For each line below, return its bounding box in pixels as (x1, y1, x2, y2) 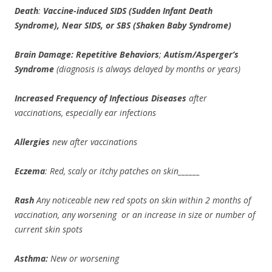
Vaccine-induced (43, 5, 107, 16)
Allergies (15, 136, 50, 148)
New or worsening (50, 253, 119, 264)
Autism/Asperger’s (164, 49, 239, 60)
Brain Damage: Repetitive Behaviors (15, 49, 159, 60)
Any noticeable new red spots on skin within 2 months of (34, 194, 251, 206)
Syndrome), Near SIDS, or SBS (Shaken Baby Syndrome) (15, 19, 231, 31)
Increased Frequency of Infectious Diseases (15, 92, 186, 104)
